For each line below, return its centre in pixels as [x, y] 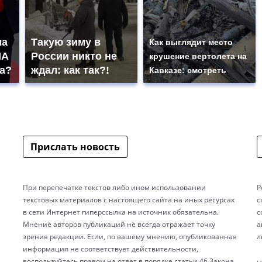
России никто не [74, 56]
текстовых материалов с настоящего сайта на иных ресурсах [129, 199]
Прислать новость [75, 146]
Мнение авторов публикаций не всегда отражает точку [119, 224]
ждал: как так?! [70, 70]
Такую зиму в [66, 42]
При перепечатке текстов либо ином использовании [114, 187]
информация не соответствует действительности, [111, 249]
